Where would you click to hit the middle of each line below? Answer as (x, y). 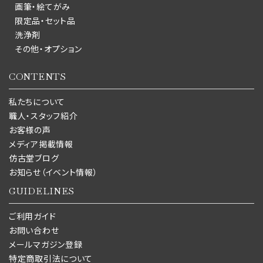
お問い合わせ (34, 230)
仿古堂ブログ (34, 158)
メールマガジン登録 (46, 244)
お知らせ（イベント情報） (53, 172)
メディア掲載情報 (41, 144)
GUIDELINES (42, 191)
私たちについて (37, 102)
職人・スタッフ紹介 (43, 116)
